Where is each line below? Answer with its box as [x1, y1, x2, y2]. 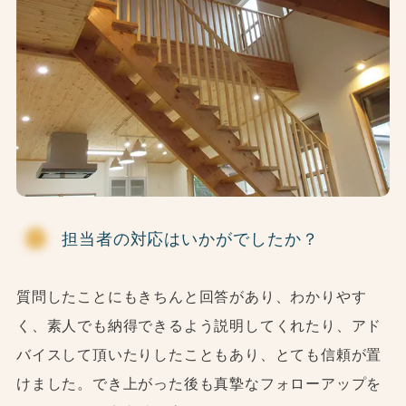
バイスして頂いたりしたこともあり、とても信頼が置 [15, 347, 382, 362]
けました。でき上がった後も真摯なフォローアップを [15, 376, 382, 391]
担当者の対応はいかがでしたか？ [61, 229, 319, 248]
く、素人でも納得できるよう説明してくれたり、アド [15, 318, 382, 333]
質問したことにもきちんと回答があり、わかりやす [15, 289, 367, 304]
